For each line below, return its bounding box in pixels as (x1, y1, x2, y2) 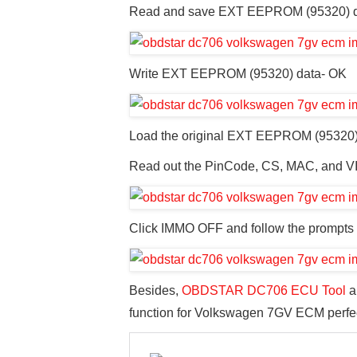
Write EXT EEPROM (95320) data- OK (129, 66, 347, 80)
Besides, (129, 283, 182, 297)
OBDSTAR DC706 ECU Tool (182, 283, 346, 297)
